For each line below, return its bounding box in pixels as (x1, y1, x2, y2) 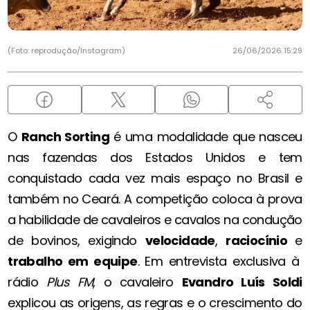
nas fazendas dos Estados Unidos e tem (8, 149, 302, 167)
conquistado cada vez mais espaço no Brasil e (8, 170, 302, 188)
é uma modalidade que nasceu (109, 128, 302, 146)
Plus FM (46, 273, 93, 291)
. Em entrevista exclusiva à (137, 253, 300, 271)
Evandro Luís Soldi (181, 273, 302, 291)
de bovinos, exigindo (8, 232, 145, 250)
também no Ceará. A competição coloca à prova (8, 190, 302, 208)
